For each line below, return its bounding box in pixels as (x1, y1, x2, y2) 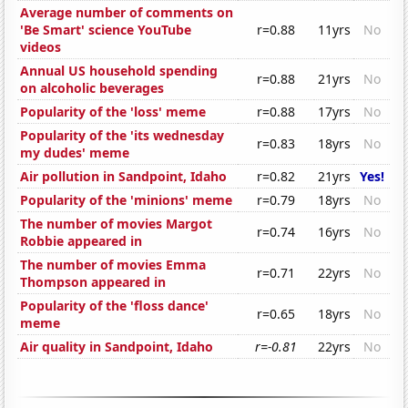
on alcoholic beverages (20, 79, 165, 97)
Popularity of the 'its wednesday (20, 127, 225, 145)
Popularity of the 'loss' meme (20, 103, 207, 121)
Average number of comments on (20, 4, 234, 22)
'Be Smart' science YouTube (20, 21, 192, 39)
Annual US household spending (20, 62, 219, 80)
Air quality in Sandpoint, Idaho (20, 338, 214, 356)
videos (20, 38, 62, 56)
